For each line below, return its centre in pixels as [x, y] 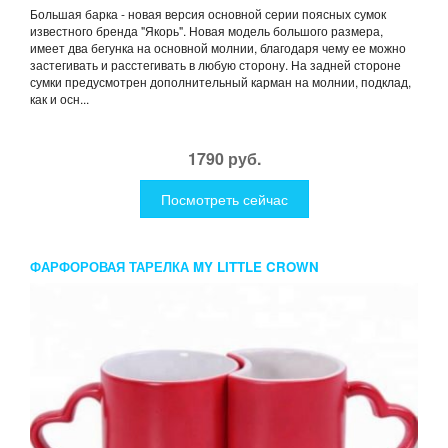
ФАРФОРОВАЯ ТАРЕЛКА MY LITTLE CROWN [174, 266]
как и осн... [59, 98]
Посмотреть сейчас [224, 198]
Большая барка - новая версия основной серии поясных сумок [208, 13]
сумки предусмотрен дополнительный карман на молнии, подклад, [220, 81]
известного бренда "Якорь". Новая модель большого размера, [206, 30]
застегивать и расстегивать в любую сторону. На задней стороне [215, 64]
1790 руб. [224, 158]
